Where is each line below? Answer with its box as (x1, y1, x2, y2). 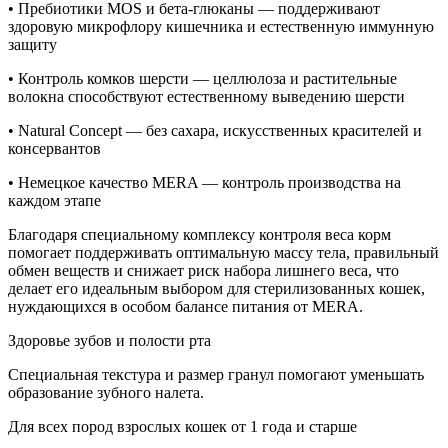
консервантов (8, 139, 101, 157)
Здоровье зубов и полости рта (8, 331, 211, 349)
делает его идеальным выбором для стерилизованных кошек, (8, 279, 425, 297)
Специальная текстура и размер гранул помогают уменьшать (8, 365, 424, 383)
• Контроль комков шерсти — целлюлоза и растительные (8, 69, 397, 87)
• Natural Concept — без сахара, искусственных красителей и (8, 121, 422, 139)
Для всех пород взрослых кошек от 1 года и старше (8, 417, 357, 435)
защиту (8, 35, 57, 53)
